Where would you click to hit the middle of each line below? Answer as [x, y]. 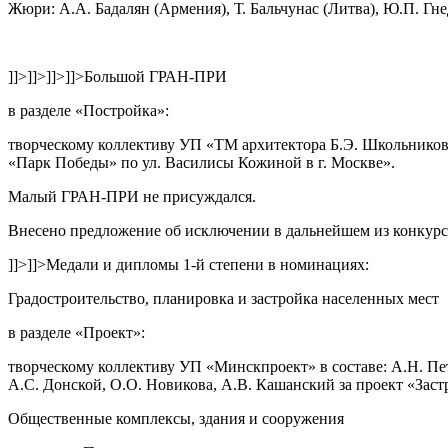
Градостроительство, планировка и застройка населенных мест [223, 298]
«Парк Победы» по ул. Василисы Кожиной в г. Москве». [201, 162]
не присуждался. [197, 196]
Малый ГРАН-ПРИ [73, 196]
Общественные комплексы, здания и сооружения [176, 418]
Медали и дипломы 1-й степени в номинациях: [207, 264]
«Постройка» [120, 110]
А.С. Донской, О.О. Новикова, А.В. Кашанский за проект [207, 384]
